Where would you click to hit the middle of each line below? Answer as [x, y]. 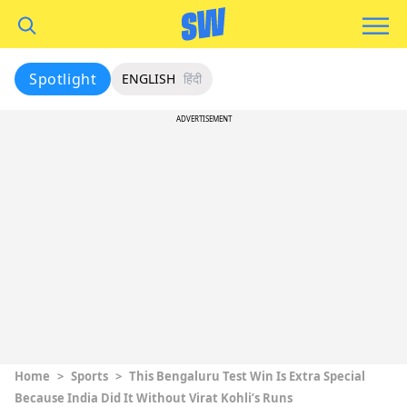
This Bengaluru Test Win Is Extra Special [247, 376]
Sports [89, 376]
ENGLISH [149, 79]
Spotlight [63, 79]
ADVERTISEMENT [203, 119]
